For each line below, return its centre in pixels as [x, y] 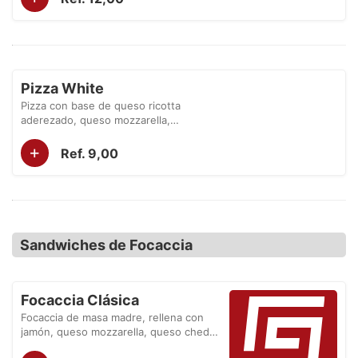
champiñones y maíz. [73, 134]
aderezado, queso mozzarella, [95, 120]
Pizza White [62, 88]
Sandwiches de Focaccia [106, 245]
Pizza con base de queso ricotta [101, 105]
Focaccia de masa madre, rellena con [112, 317]
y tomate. [44, 346]
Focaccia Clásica [80, 300]
